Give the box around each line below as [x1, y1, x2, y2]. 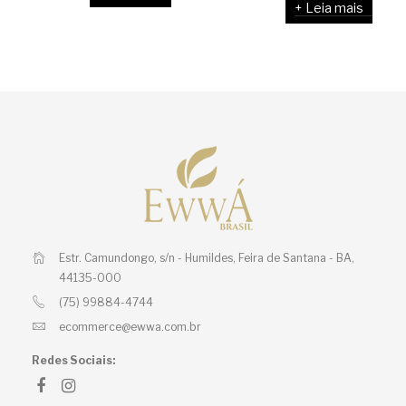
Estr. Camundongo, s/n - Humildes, [59, 251, 236, 265]
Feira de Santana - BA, [236, 251, 354, 265]
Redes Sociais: [32, 353, 115, 367]
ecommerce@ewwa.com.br [59, 320, 201, 333]
